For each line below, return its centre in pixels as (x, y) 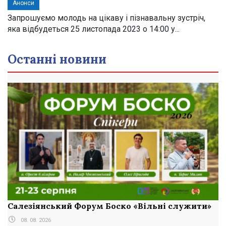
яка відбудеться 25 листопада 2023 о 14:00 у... (94, 29)
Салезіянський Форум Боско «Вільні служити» (109, 206)
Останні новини (57, 59)
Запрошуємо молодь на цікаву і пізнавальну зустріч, (106, 18)
